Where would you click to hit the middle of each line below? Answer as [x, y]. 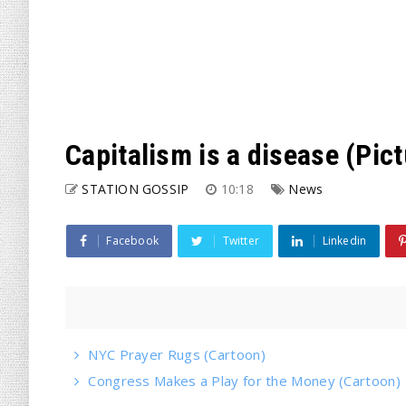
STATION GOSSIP [135, 189]
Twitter [241, 241]
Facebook [133, 241]
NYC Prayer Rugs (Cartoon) [177, 354]
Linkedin [344, 241]
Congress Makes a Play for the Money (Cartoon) [244, 381]
